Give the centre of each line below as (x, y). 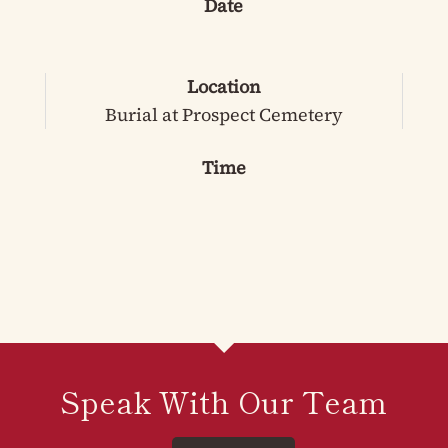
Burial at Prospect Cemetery (223, 115)
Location (223, 87)
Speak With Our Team (224, 400)
